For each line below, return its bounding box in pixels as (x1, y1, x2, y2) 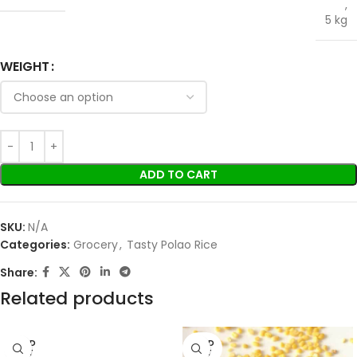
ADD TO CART (139, 167, 218, 183)
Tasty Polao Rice (127, 237, 218, 253)
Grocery (73, 237, 118, 253)
